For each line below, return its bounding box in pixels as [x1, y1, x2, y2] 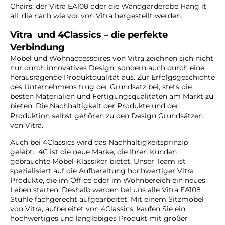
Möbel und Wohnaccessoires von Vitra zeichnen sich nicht [10, 53, 213, 63]
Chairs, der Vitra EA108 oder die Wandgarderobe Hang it [10, 1, 206, 11]
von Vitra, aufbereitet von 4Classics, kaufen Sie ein [10, 204, 185, 213]
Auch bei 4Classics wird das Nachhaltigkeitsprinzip [10, 137, 188, 147]
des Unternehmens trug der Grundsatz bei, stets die [10, 82, 192, 91]
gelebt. [10, 147, 38, 156]
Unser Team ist [134, 156, 186, 166]
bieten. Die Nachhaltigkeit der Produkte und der [10, 101, 179, 110]
